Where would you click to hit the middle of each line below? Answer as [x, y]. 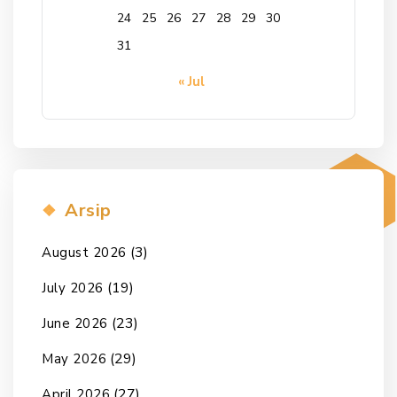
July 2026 [73, 288]
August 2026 [84, 252]
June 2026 [75, 323]
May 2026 [74, 358]
